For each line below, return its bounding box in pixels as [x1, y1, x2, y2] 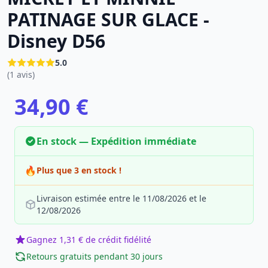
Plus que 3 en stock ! [36, 165, 121, 176]
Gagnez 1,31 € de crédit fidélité [26, 234, 151, 245]
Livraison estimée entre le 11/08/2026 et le [36, 193, 206, 204]
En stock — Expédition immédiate [36, 135, 196, 148]
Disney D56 [7, 29, 105, 53]
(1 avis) [7, 69, 35, 80]
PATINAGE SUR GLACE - [7, 7, 209, 32]
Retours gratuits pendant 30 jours [26, 251, 163, 262]
